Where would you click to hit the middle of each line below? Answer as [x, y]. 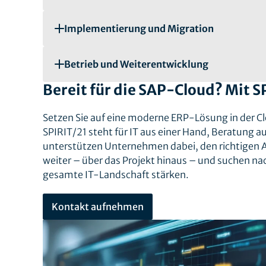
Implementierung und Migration [139, 28]
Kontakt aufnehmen [98, 206]
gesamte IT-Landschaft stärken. [116, 174]
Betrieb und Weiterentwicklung [136, 64]
